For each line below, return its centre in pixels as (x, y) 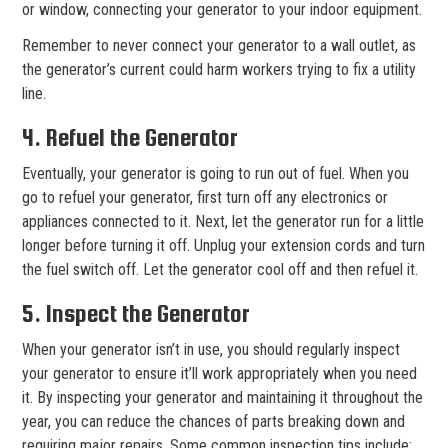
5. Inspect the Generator (136, 313)
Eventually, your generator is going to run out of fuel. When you (215, 173)
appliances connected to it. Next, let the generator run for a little (223, 221)
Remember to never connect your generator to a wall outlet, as (219, 45)
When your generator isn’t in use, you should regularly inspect (211, 349)
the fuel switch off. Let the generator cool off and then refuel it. (220, 269)
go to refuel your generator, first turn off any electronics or (205, 197)
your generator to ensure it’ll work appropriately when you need (219, 373)
